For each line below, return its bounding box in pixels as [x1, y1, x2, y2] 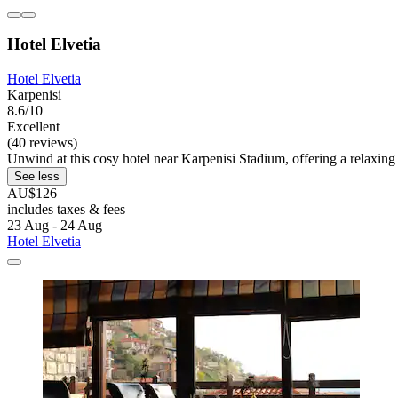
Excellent [7, 119, 60, 135]
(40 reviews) [7, 135, 77, 151]
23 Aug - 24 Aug [7, 218, 102, 234]
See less [14, 170, 60, 184]
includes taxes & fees [7, 202, 125, 218]
